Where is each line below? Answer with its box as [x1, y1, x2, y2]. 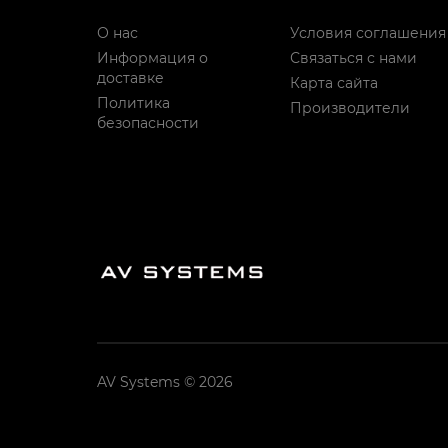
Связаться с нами [289, 48, 417, 67]
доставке [97, 68, 164, 87]
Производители [289, 98, 410, 117]
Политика [97, 93, 170, 112]
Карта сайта [289, 73, 378, 92]
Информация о [97, 48, 208, 67]
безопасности [97, 113, 199, 132]
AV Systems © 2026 [97, 372, 233, 391]
